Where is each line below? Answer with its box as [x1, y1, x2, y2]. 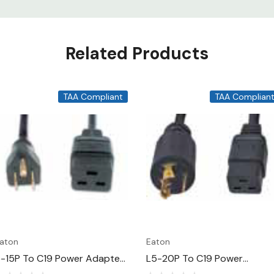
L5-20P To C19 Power [146, 252, 243, 265]
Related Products [65, 42, 209, 65]
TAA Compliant [63, 91, 123, 102]
